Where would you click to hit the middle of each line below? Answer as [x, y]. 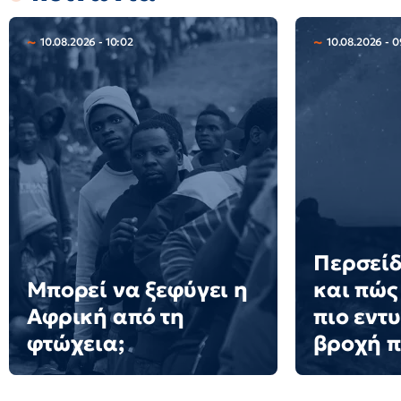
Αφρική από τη [106, 317]
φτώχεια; [76, 344]
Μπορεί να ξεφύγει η [137, 290]
